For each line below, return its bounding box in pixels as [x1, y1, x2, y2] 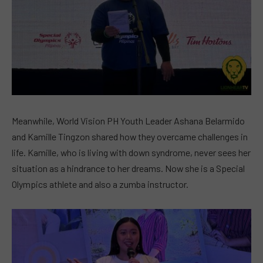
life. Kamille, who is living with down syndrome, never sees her [12, 146, 251, 158]
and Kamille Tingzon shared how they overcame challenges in [12, 130, 248, 142]
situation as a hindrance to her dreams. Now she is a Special [12, 162, 245, 174]
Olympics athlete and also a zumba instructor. [12, 178, 188, 190]
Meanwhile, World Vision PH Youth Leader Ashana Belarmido [12, 114, 245, 126]
